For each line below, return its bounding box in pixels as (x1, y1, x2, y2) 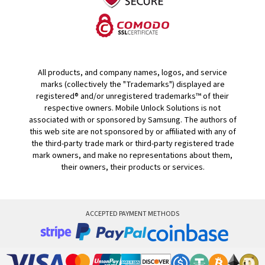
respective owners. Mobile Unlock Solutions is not (44, 102, 221, 115)
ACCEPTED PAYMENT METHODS (86, 209, 179, 219)
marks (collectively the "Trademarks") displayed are (40, 79, 225, 91)
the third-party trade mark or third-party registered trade (31, 138, 234, 150)
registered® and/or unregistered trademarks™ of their (36, 91, 229, 103)
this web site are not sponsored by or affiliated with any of (29, 126, 236, 138)
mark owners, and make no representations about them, (33, 150, 232, 162)
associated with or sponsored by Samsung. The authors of (28, 114, 237, 127)
